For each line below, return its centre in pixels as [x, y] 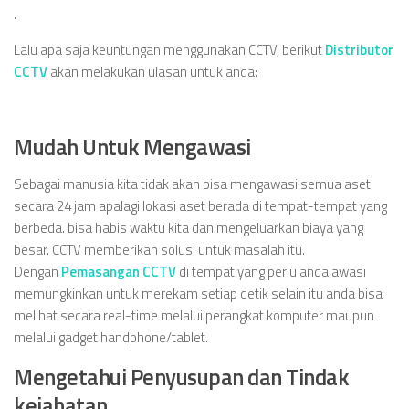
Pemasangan [102, 272]
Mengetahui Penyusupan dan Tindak [181, 377]
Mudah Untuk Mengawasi [132, 147]
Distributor [359, 50]
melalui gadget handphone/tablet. [111, 337]
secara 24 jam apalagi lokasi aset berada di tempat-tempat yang [200, 206]
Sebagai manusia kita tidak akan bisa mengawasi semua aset [192, 184]
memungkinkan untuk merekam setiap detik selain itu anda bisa [198, 294]
